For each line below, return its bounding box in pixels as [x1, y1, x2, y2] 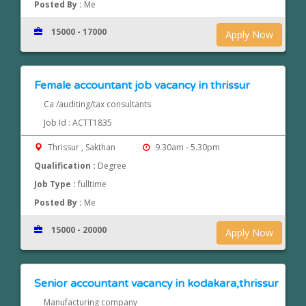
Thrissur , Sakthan [46, 141, 118, 154]
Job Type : [34, 178, 79, 191]
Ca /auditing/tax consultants [43, 98, 151, 111]
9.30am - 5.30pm [152, 141, 220, 154]
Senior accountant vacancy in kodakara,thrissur [34, 277, 279, 291]
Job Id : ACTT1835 [43, 117, 112, 129]
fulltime [78, 178, 107, 191]
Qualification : [34, 160, 98, 172]
